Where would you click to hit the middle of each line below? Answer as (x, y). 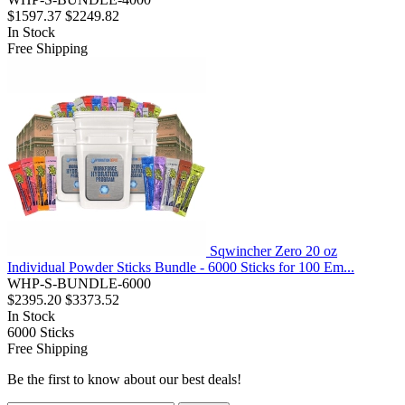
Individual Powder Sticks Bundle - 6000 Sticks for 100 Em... (181, 268)
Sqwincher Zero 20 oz (273, 251)
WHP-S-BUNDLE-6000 (79, 284)
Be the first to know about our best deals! (124, 380)
